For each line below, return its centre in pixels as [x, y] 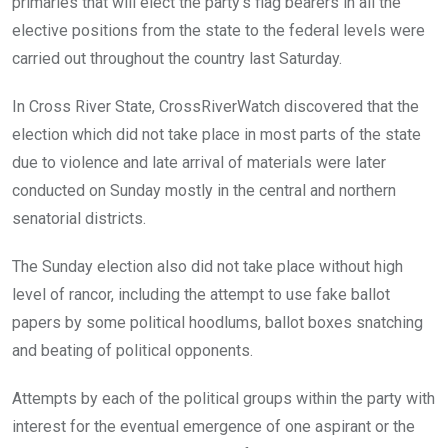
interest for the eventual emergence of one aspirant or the [213, 426]
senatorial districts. [79, 218]
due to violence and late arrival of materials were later [199, 162]
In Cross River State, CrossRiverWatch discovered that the [215, 106]
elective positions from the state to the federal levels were [218, 30]
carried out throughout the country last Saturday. [177, 58]
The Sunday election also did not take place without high [207, 266]
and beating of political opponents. [132, 350]
